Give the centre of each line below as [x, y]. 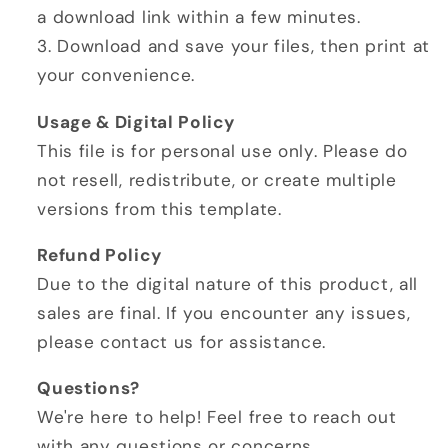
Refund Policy [99, 254]
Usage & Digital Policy [136, 121]
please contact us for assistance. [182, 341]
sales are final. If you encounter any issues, [224, 312]
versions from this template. [159, 208]
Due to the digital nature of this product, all [227, 283]
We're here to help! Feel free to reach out [217, 417]
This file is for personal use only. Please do [222, 150]
